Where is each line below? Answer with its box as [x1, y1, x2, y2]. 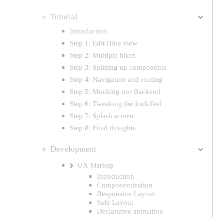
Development [50, 144, 96, 154]
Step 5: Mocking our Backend [70, 87, 160, 95]
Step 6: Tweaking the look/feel [70, 99, 162, 108]
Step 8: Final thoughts [70, 124, 136, 132]
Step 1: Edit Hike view [70, 39, 138, 47]
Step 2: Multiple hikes [70, 51, 136, 59]
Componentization [97, 180, 153, 189]
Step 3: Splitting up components [70, 63, 166, 71]
